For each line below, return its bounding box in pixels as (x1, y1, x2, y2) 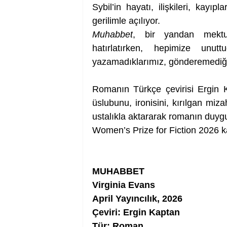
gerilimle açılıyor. (92, 16, 160, 26)
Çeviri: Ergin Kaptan (92, 207, 180, 218)
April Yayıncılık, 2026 (92, 194, 182, 204)
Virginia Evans (92, 180, 155, 191)
